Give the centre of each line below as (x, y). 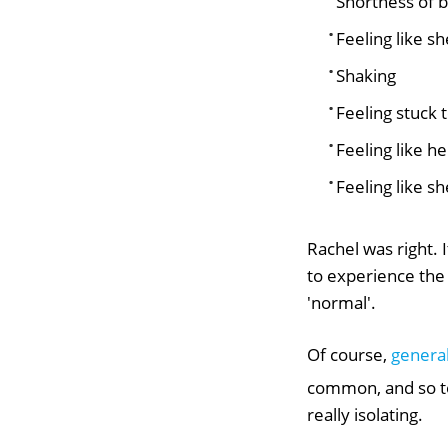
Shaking (366, 75)
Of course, (349, 354)
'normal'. (341, 302)
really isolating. (365, 414)
